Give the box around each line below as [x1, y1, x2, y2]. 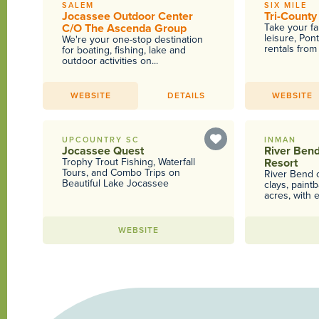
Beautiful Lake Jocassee [61, 176, 169, 191]
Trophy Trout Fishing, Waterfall [61, 155, 195, 169]
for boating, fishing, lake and [61, 43, 186, 58]
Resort [263, 155, 298, 172]
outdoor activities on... [61, 53, 158, 68]
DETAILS [167, 89, 206, 102]
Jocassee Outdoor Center [61, 8, 193, 25]
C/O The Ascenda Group [61, 20, 187, 37]
